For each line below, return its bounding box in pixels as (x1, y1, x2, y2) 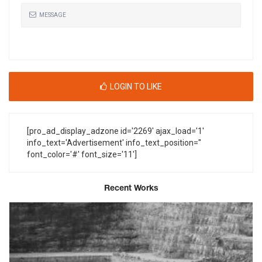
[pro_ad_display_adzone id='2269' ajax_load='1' (27, 126, 204, 136)
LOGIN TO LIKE (110, 82, 162, 92)
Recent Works (104, 185, 158, 193)
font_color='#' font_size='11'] (27, 150, 137, 160)
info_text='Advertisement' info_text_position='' (27, 138, 201, 148)
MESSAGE (39, 12, 66, 19)
